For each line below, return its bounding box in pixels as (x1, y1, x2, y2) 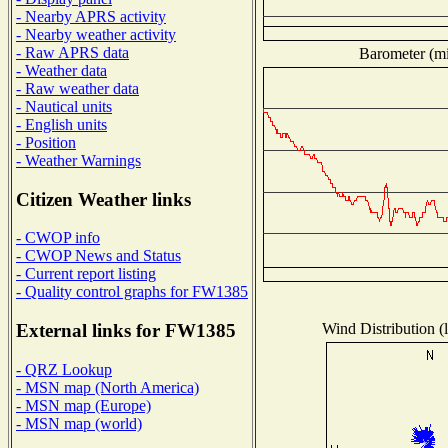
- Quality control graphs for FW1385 (16, 283, 248, 301)
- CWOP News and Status (16, 247, 181, 265)
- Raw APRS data (16, 43, 129, 61)
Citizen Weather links (16, 188, 191, 210)
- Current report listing (16, 265, 156, 283)
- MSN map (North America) (16, 378, 199, 396)
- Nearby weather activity (16, 25, 176, 43)
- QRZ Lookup (16, 360, 112, 378)
